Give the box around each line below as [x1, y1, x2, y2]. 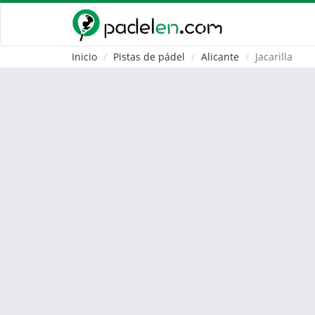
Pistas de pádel [113, 50, 185, 63]
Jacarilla [255, 50, 292, 63]
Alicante [201, 50, 239, 63]
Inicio [72, 50, 97, 63]
